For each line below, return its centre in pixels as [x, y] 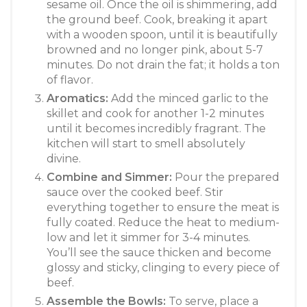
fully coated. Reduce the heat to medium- [163, 222]
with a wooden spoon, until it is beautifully [162, 34]
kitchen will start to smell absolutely [146, 143]
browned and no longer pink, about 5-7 [155, 49]
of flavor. [70, 79]
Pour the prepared [226, 177]
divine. [64, 158]
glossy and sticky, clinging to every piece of [163, 267]
